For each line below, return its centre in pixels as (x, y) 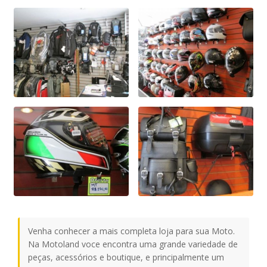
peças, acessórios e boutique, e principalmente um (126, 257)
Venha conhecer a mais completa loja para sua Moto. (131, 231)
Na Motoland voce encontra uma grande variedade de (133, 244)
